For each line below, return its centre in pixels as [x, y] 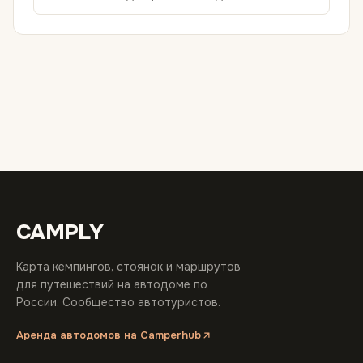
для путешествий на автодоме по [112, 284]
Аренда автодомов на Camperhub [109, 335]
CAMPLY [60, 232]
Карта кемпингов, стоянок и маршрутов [128, 267]
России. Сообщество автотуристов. [118, 302]
